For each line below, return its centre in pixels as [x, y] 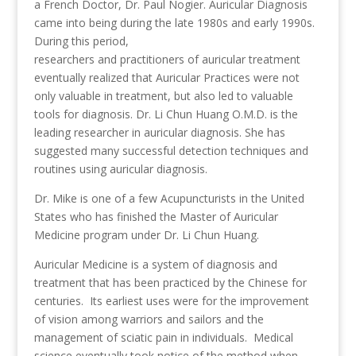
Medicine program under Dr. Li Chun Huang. [146, 235]
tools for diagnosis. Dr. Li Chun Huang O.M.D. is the [166, 114]
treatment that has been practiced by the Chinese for [170, 282]
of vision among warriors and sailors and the [149, 319]
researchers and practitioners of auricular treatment [167, 59]
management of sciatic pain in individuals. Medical [163, 337]
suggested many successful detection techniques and [171, 151]
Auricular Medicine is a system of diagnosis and [155, 264]
